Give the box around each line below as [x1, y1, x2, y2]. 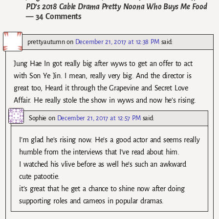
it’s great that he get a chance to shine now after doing [19, 184, 185, 193]
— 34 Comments [26, 12, 82, 21]
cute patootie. [19, 172, 60, 180]
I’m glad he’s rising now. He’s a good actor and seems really [19, 135, 200, 144]
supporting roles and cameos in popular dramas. [19, 197, 164, 205]
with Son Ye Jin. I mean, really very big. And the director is [14, 71, 192, 80]
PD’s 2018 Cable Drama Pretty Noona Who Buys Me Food [26, 2, 207, 11]
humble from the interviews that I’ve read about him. [19, 148, 179, 156]
